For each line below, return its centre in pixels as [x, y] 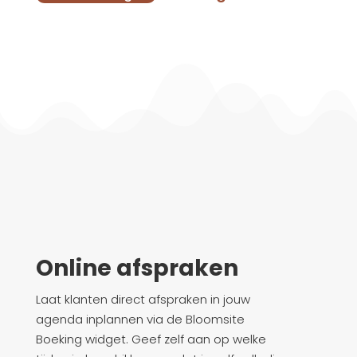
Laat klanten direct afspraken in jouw [143, 300]
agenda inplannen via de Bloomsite [140, 320]
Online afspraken [137, 269]
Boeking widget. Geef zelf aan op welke [151, 339]
